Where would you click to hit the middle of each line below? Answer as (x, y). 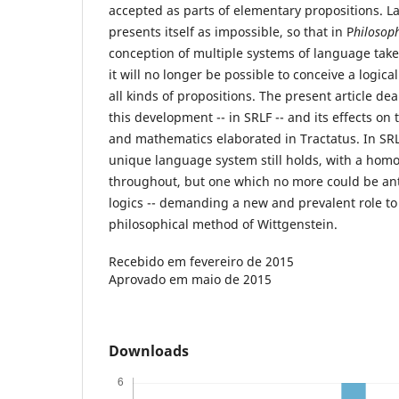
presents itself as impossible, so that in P (231, 31)
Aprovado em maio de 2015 (190, 279)
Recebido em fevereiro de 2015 (201, 261)
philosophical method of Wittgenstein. (223, 224)
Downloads (149, 350)
